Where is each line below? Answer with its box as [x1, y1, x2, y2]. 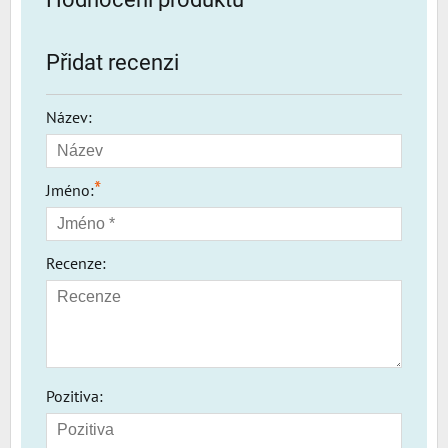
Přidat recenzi [46, 49, 179, 75]
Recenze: [46, 252, 106, 273]
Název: [46, 106, 92, 127]
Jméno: [46, 179, 94, 200]
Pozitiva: [46, 385, 103, 406]
